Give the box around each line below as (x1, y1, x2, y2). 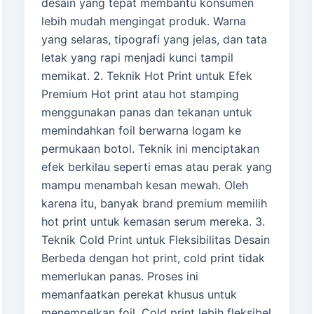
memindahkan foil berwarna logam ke (41, 123, 241, 138)
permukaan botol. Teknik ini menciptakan (41, 142, 259, 156)
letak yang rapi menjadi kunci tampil (41, 50, 233, 65)
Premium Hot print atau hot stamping (41, 87, 239, 102)
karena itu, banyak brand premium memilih (41, 196, 267, 211)
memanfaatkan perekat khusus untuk (41, 287, 237, 302)
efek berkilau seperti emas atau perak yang (41, 160, 272, 175)
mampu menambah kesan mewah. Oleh (41, 178, 248, 193)
